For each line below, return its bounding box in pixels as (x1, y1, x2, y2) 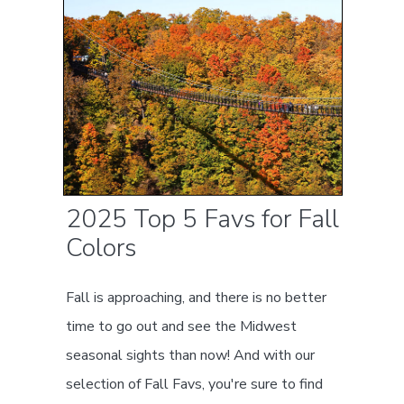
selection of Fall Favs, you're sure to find (66, 374, 324, 395)
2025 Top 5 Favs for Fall (66, 202, 340, 237)
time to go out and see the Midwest (66, 317, 298, 337)
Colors (66, 231, 137, 266)
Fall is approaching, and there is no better (66, 288, 327, 308)
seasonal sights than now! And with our (66, 345, 316, 366)
